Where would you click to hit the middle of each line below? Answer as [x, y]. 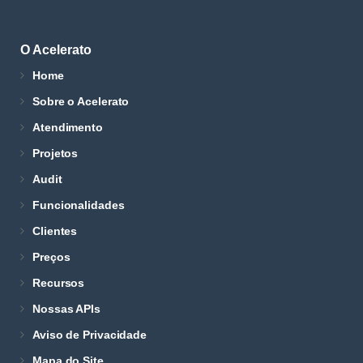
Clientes [55, 231]
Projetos [56, 153]
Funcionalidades [79, 205]
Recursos [59, 283]
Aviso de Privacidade [90, 335]
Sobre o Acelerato [81, 101]
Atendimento [68, 127]
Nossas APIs [66, 309]
